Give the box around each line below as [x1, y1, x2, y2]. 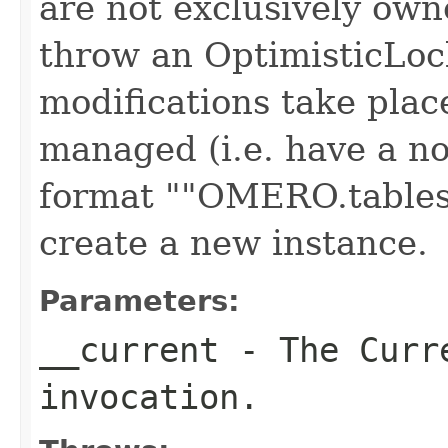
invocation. [39, 376, 259, 417]
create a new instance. [39, 222, 428, 263]
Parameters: [39, 283, 240, 318]
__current [39, 329, 219, 370]
